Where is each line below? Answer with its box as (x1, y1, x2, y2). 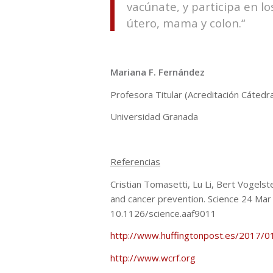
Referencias (110, 155, 160, 168)
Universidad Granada (110, 110, 198, 123)
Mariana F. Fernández (110, 65, 205, 78)
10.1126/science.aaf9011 (110, 207, 216, 219)
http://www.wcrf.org (110, 252, 196, 264)
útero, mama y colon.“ (127, 15, 245, 30)
